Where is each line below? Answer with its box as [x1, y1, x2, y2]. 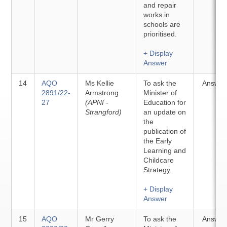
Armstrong [85, 89, 119, 97]
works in [143, 11, 170, 19]
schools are [143, 20, 181, 28]
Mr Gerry [85, 215, 115, 223]
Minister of [143, 89, 177, 97]
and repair [143, 1, 177, 9]
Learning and [143, 146, 186, 155]
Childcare [143, 156, 174, 164]
